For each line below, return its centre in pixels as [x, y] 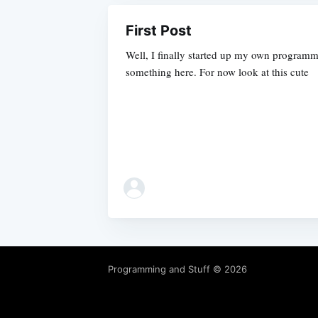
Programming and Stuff [159, 269]
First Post [159, 30]
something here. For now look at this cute [217, 71]
